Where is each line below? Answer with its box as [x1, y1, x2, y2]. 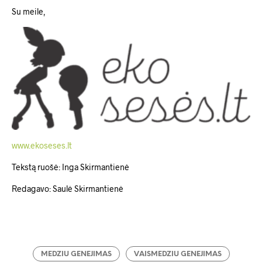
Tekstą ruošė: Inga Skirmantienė [12, 161, 129, 172]
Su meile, [12, 6, 46, 17]
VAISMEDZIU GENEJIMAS [133, 250, 222, 258]
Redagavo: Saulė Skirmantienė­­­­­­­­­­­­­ [12, 183, 123, 194]
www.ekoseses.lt [12, 140, 72, 150]
